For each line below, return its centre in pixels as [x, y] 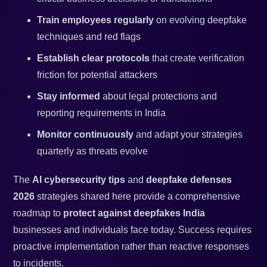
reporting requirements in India [102, 113]
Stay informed [69, 97]
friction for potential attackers [97, 75]
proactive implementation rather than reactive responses [131, 247]
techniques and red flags [89, 37]
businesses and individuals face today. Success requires [133, 230]
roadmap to [38, 213]
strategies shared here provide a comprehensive [138, 197]
